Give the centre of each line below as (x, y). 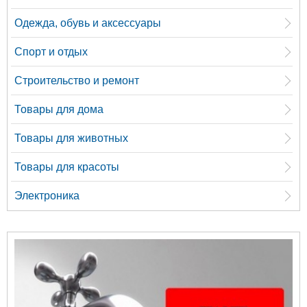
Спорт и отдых (51, 52)
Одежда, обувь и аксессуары (88, 23)
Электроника (47, 196)
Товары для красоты (67, 167)
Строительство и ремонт (77, 81)
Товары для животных (71, 138)
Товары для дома (59, 109)
